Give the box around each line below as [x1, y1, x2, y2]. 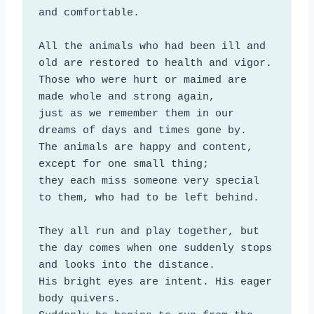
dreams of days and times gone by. [38, 124, 253, 137]
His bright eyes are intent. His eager [38, 275, 272, 288]
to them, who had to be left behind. [38, 191, 259, 204]
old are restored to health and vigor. [38, 57, 272, 69]
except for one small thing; [38, 158, 209, 170]
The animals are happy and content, [38, 141, 253, 153]
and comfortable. [38, 6, 139, 19]
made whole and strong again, [38, 90, 221, 103]
